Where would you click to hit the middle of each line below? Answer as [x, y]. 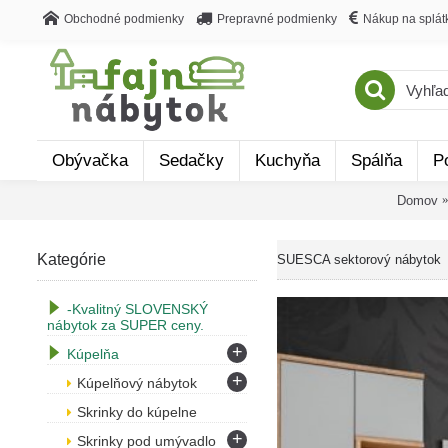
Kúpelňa [93, 354]
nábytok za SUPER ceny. [125, 325]
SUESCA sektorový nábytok [359, 259]
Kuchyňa [287, 160]
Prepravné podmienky [277, 18]
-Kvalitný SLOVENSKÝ [137, 309]
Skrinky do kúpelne [137, 412]
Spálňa [376, 160]
